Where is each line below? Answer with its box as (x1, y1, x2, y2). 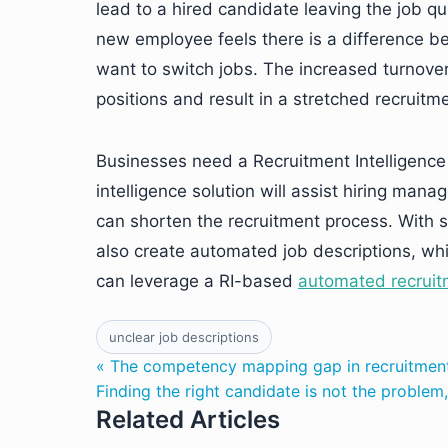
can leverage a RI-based (96, 271, 298, 292)
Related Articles (96, 405, 280, 435)
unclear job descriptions (109, 329, 259, 346)
